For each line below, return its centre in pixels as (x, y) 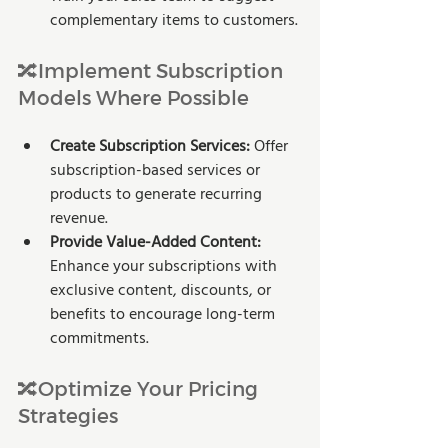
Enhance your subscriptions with (165, 266)
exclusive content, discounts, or (162, 290)
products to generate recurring (158, 194)
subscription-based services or (157, 170)
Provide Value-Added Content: (155, 242)
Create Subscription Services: (150, 146)
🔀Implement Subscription (153, 69)
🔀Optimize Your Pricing (140, 387)
